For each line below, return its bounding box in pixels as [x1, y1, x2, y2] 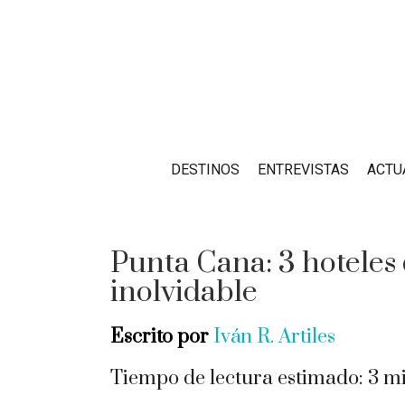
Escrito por [110, 325, 209, 349]
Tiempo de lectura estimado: [110, 366, 363, 391]
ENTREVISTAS [258, 161, 349, 178]
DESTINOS [171, 161, 240, 178]
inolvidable [110, 274, 258, 311]
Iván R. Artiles [213, 325, 335, 349]
